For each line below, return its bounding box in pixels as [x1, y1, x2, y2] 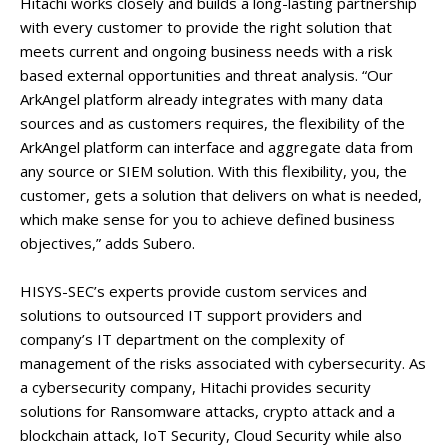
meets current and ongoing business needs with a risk [20, 41, 392, 61]
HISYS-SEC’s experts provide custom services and [20, 281, 367, 301]
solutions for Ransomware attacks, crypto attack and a [20, 401, 395, 421]
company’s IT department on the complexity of [20, 329, 344, 349]
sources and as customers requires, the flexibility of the [20, 113, 405, 133]
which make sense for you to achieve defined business [20, 209, 395, 229]
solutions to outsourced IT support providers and [20, 305, 362, 325]
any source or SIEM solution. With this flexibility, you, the [20, 161, 407, 181]
